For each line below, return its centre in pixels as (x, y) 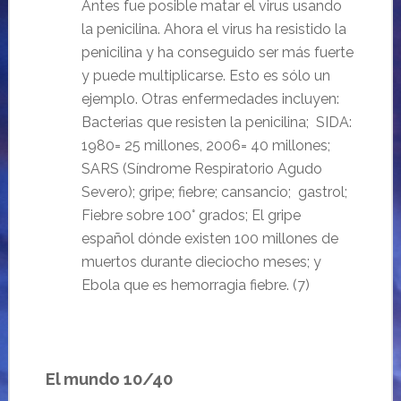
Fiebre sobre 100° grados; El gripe (191, 215)
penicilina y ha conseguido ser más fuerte (217, 52)
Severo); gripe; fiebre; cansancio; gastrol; (214, 192)
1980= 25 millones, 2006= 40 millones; (205, 145)
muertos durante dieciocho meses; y (203, 262)
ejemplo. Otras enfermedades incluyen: (210, 99)
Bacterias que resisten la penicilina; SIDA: (216, 122)
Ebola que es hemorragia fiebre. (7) (195, 285)
